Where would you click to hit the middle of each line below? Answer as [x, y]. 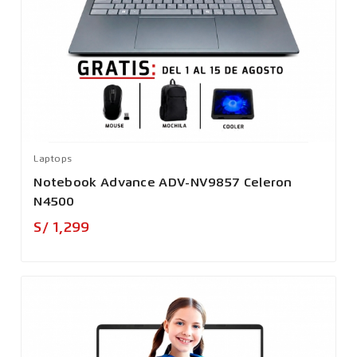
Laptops [53, 159]
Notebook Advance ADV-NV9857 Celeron [163, 183]
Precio [112, 225]
